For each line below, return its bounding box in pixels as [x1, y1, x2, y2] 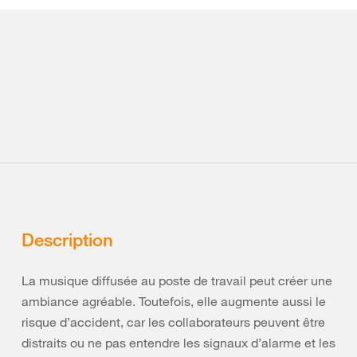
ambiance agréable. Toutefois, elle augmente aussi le [22, 293, 326, 309]
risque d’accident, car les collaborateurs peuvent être [22, 314, 325, 330]
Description [22, 228, 113, 250]
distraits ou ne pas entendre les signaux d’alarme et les [22, 335, 335, 351]
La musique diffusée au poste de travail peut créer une [22, 273, 332, 288]
